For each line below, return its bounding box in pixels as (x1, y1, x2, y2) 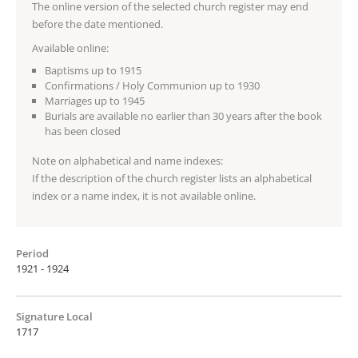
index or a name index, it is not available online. (32, 188, 256, 203)
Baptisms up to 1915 (45, 62, 141, 78)
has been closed (45, 123, 121, 138)
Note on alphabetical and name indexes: (32, 153, 223, 168)
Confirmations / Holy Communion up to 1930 (45, 78, 260, 93)
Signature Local (16, 308, 93, 324)
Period (16, 245, 49, 261)
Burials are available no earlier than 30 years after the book (45, 108, 322, 123)
